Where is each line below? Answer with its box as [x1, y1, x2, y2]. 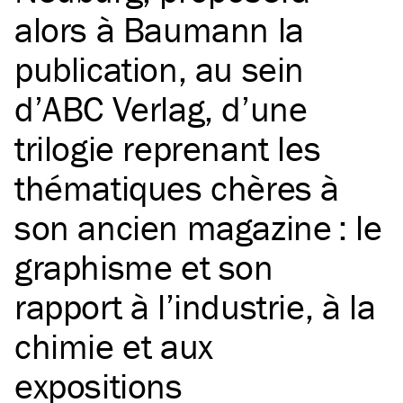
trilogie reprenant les [14, 126, 321, 171]
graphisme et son [14, 245, 273, 290]
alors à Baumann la [14, 7, 304, 52]
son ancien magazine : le [14, 205, 382, 250]
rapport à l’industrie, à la [14, 284, 376, 329]
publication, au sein [14, 47, 305, 92]
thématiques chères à [14, 166, 340, 210]
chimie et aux [14, 324, 213, 369]
